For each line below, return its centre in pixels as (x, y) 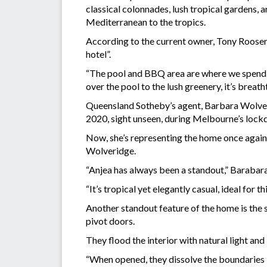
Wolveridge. (111, 150)
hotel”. (98, 54)
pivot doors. (111, 221)
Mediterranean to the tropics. (147, 21)
